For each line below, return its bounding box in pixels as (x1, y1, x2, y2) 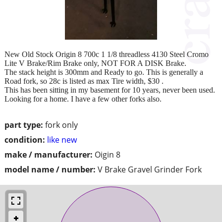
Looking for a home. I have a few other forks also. (4, 94, 162, 103)
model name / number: (4, 164, 96, 175)
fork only (45, 119, 78, 130)
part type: (4, 119, 43, 130)
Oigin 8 (95, 149, 120, 160)
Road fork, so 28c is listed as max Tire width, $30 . (4, 76, 164, 85)
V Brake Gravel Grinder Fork (98, 164, 202, 175)
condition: (4, 134, 45, 145)
